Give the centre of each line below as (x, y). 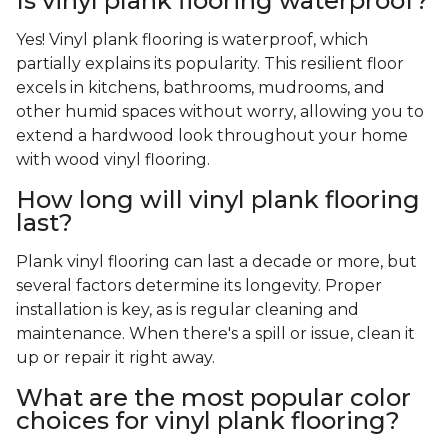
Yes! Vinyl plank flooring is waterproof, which (192, 40)
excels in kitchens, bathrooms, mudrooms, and (200, 88)
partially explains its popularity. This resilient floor (210, 64)
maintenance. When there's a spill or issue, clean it (215, 334)
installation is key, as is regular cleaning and (187, 310)
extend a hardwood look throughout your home (212, 136)
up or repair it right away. (117, 358)
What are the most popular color (213, 398)
